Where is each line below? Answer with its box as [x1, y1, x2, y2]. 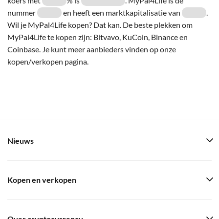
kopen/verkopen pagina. [7, 56, 88, 66]
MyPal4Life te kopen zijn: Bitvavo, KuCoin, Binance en [7, 32, 188, 42]
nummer [7, 7, 37, 17]
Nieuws [7, 136, 34, 145]
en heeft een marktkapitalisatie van [62, 7, 182, 17]
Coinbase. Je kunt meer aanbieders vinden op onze [7, 44, 176, 54]
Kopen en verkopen [7, 175, 76, 184]
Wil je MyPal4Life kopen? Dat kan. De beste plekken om [7, 20, 193, 29]
